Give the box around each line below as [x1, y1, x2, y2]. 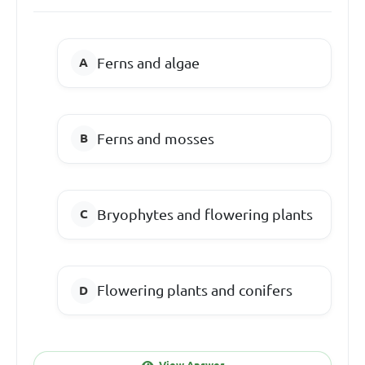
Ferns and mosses [96, 130, 214, 147]
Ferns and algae [96, 54, 200, 71]
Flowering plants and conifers [96, 282, 292, 299]
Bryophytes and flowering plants [96, 205, 313, 222]
